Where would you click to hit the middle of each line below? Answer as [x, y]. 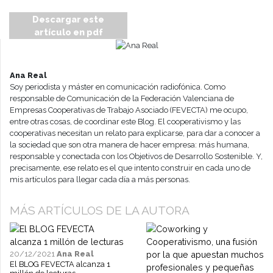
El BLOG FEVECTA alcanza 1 [60, 264]
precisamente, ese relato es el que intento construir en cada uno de [130, 168]
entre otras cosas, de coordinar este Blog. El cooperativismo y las [125, 122]
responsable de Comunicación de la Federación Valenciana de [122, 99]
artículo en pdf [68, 32]
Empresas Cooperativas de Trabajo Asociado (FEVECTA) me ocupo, [129, 110]
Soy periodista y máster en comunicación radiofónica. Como [118, 87]
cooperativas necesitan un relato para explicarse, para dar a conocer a [135, 133]
